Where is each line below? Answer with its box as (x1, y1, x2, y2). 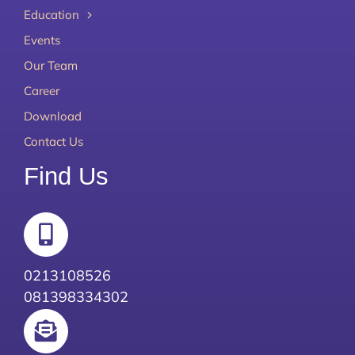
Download (23, 108, 82, 124)
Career (23, 82, 59, 98)
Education (23, 6, 79, 22)
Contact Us (23, 133, 83, 149)
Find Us (23, 162, 109, 190)
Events (23, 32, 60, 48)
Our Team (23, 57, 78, 73)
